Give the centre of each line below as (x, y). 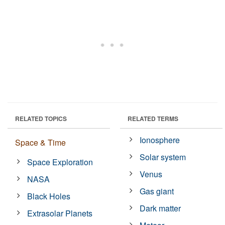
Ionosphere (160, 140)
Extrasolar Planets (60, 213)
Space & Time (40, 142)
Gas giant (157, 191)
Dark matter (160, 208)
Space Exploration (60, 162)
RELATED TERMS (153, 118)
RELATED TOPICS (41, 118)
